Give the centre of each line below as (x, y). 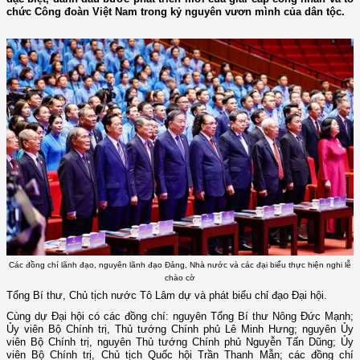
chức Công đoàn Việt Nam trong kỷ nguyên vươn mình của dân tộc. (176, 11)
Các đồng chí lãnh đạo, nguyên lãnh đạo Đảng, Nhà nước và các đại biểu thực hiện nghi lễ (180, 264)
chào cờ (180, 277)
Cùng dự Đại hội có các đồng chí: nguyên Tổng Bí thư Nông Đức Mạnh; (180, 317)
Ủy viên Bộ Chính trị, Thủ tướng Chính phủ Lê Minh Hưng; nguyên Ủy (180, 329)
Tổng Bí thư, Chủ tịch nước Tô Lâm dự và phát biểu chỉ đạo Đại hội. (167, 296)
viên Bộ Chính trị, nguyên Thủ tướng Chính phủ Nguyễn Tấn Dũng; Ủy (180, 342)
